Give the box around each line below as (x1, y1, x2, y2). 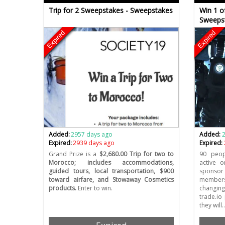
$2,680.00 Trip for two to (99, 150, 174, 159)
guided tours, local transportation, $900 (49, 167, 174, 176)
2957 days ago (71, 130, 113, 139)
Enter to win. (76, 184, 113, 193)
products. (49, 184, 76, 193)
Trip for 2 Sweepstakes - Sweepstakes (49, 6, 173, 16)
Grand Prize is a (49, 150, 99, 159)
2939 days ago (73, 139, 115, 148)
